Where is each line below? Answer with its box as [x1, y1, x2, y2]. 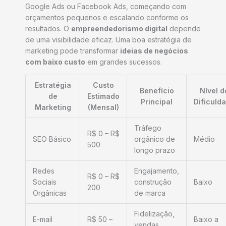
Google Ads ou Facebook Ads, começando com [25, 2, 186, 11]
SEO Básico [33, 135, 71, 144]
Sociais [33, 178, 56, 187]
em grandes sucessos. [85, 58, 162, 67]
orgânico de [134, 135, 175, 144]
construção [134, 178, 172, 187]
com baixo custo [25, 58, 85, 67]
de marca [134, 189, 165, 198]
